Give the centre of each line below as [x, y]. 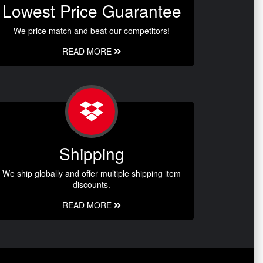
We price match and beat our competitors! [92, 31]
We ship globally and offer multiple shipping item [92, 173]
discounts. [92, 185]
